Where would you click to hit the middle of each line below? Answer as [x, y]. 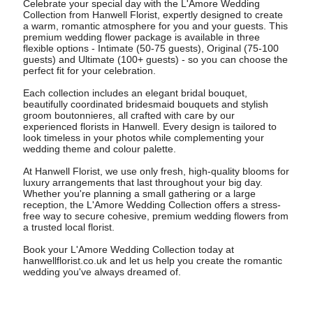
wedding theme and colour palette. [99, 148]
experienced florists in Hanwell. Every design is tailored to [150, 126]
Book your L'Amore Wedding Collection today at [128, 249]
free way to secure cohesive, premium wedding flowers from [155, 216]
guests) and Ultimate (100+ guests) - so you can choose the [155, 59]
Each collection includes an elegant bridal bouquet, [135, 93]
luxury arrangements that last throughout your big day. [143, 182]
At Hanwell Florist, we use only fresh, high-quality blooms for [156, 171]
